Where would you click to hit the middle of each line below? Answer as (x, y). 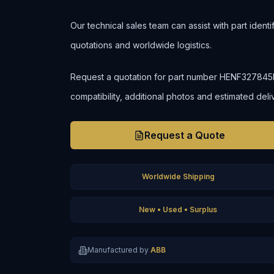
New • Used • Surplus (178, 209)
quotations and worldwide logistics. (141, 45)
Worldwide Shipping (178, 176)
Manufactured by (118, 250)
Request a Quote (185, 135)
